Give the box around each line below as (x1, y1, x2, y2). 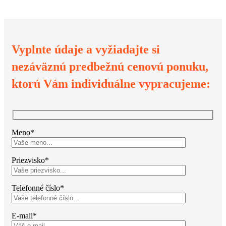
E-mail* (12, 211, 37, 220)
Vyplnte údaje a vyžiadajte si (12, 43, 160, 56)
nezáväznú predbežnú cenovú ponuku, (12, 60, 208, 73)
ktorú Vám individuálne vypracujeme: (12, 77, 210, 90)
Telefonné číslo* (12, 183, 64, 192)
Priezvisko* (12, 155, 49, 164)
